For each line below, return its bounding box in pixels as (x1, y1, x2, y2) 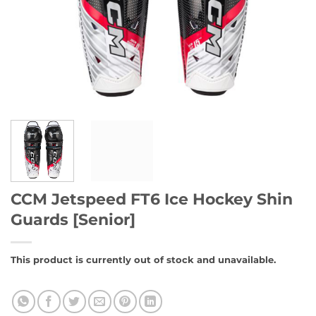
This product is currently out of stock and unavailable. (11, 255, 276, 266)
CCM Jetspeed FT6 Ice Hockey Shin (11, 189, 293, 209)
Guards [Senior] (11, 209, 135, 230)
